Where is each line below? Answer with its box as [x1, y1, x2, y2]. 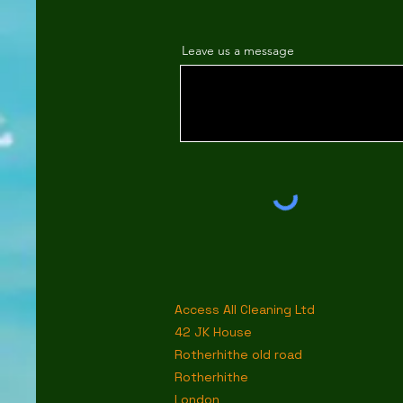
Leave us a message [182, 42, 294, 58]
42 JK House [175, 324, 252, 340]
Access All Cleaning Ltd [175, 301, 315, 318]
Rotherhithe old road [175, 346, 302, 363]
